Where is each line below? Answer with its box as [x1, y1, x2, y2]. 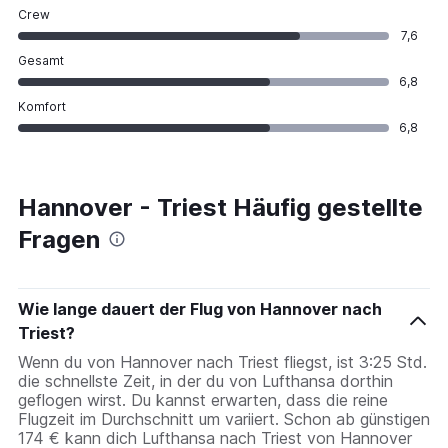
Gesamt [18, 52, 64, 68]
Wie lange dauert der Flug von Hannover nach [18, 298, 382, 319]
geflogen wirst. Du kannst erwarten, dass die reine [18, 389, 388, 410]
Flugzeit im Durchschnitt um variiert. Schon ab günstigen [18, 408, 430, 429]
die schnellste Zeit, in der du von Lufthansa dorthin [18, 370, 393, 391]
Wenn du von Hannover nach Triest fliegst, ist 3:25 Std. [18, 351, 427, 372]
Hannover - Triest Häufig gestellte [18, 192, 423, 222]
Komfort [18, 98, 66, 114]
